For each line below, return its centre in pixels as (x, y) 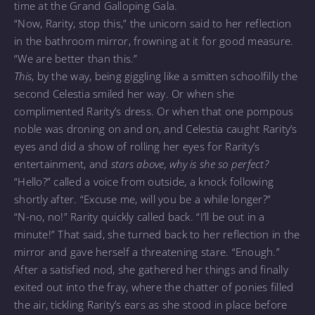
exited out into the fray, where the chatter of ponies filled (154, 287)
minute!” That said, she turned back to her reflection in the (157, 234)
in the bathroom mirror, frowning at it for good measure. (154, 40)
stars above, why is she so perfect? (189, 163)
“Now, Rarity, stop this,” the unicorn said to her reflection (153, 23)
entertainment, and (63, 163)
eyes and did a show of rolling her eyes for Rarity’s (137, 146)
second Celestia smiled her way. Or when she (124, 93)
